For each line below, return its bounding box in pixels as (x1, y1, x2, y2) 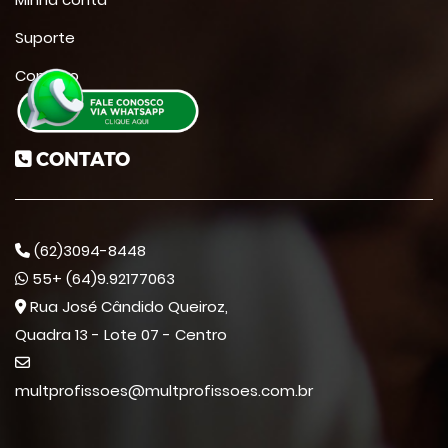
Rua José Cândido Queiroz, (26, 296, 228, 317)
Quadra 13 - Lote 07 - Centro (15, 324, 227, 345)
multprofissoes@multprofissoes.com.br (15, 380, 313, 401)
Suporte (15, 27, 75, 48)
